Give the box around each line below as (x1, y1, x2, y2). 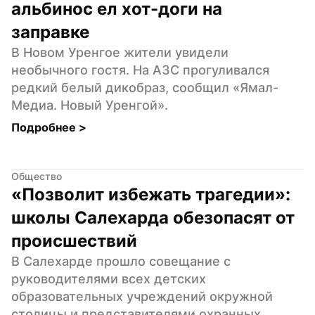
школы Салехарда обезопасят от (11, 207, 295, 228)
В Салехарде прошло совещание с (11, 253, 231, 269)
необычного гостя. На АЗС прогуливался (11, 62, 269, 77)
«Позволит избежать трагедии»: (11, 184, 290, 205)
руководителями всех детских (11, 271, 206, 286)
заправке (11, 21, 89, 42)
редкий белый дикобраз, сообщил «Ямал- (11, 79, 278, 95)
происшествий (11, 230, 137, 251)
